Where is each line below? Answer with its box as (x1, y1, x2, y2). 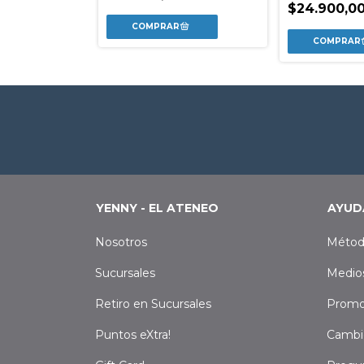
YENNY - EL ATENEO (96, 201, 219, 216)
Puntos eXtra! (95, 327, 171, 343)
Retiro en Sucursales (95, 297, 211, 312)
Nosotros (95, 235, 147, 250)
